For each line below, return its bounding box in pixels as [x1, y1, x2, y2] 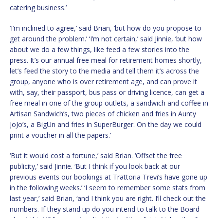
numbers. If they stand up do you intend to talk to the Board [10, 204, 200, 214]
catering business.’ [10, 3, 67, 13]
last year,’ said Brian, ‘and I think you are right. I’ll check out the [10, 194, 206, 203]
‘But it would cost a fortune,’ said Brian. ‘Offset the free [10, 151, 182, 161]
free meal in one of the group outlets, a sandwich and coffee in [10, 98, 208, 108]
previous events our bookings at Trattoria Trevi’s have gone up [10, 172, 207, 182]
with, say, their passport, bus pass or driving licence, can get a [10, 88, 204, 97]
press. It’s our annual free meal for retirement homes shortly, [10, 55, 202, 65]
